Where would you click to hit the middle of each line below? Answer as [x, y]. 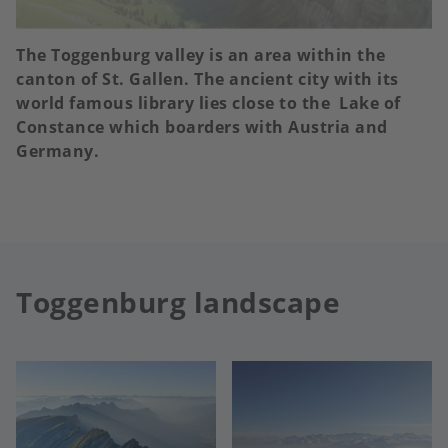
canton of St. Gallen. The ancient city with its [207, 79]
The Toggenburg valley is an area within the [201, 55]
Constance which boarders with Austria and [202, 127]
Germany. [57, 151]
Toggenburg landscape [178, 302]
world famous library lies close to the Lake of [208, 103]
